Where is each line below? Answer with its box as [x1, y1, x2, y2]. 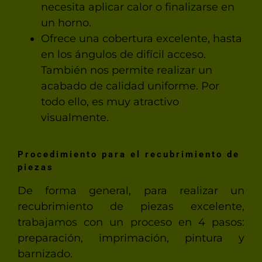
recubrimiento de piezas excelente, [17, 200, 245, 213]
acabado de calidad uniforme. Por [40, 79, 219, 92]
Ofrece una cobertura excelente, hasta [40, 32, 242, 45]
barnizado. [17, 247, 73, 261]
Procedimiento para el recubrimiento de [17, 149, 240, 160]
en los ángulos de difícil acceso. [40, 47, 206, 61]
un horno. [40, 16, 91, 29]
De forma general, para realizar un [17, 184, 245, 198]
